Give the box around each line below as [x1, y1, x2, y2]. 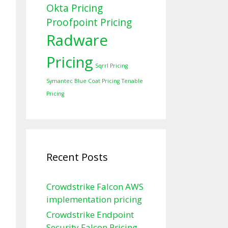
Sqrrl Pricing [95, 62, 128, 70]
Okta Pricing [46, 2, 103, 15]
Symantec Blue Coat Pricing [46, 77, 120, 85]
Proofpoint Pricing [46, 16, 132, 30]
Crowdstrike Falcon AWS [46, 181, 144, 193]
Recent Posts [46, 150, 108, 164]
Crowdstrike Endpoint [46, 209, 134, 221]
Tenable [122, 77, 143, 85]
